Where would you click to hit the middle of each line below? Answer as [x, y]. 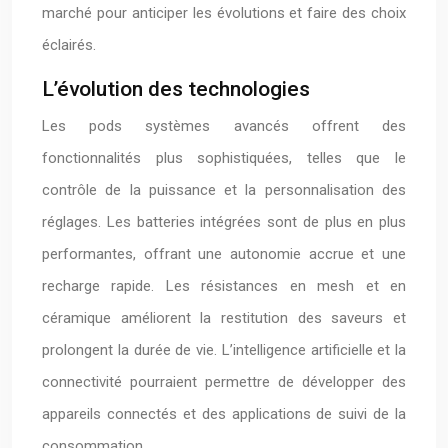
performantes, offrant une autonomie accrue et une [224, 254]
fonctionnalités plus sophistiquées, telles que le [224, 158]
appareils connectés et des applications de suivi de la [224, 414]
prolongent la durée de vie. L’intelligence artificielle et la [224, 350]
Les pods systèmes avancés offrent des [224, 126]
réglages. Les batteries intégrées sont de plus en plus [224, 222]
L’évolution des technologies [176, 89]
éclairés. [69, 45]
